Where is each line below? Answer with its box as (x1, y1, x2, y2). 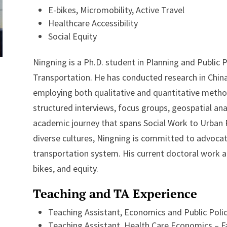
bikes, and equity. (32, 163, 98, 175)
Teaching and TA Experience (32, 185, 197, 202)
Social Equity (48, 30, 97, 43)
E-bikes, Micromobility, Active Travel (48, 4, 184, 16)
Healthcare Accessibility (48, 17, 138, 29)
